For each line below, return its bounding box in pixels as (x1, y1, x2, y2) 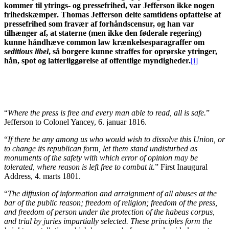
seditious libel (4, 47, 49, 56)
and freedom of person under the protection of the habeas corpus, (4, 207, 215, 216)
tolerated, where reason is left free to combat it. (4, 162, 155, 171)
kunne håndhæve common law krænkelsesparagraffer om (4, 37, 204, 47)
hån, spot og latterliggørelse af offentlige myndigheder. (4, 56, 191, 65)
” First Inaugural (155, 162, 208, 171)
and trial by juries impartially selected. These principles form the (4, 216, 212, 225)
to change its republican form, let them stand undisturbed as (4, 144, 197, 153)
